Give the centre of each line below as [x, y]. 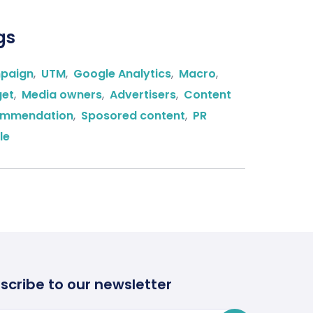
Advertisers [143, 95]
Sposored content [133, 116]
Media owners [62, 95]
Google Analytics [122, 74]
